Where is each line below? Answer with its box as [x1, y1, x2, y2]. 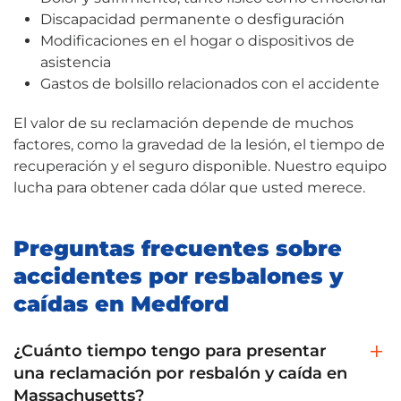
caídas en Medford [13, 290, 229, 317]
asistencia [40, 53, 111, 71]
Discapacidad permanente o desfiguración [40, 10, 345, 28]
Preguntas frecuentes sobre [13, 235, 342, 261]
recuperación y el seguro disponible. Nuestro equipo [13, 157, 387, 175]
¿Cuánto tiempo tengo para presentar [13, 340, 327, 361]
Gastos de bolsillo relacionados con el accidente [40, 74, 380, 92]
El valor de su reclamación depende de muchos [13, 114, 354, 132]
